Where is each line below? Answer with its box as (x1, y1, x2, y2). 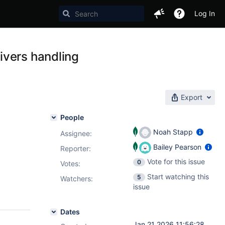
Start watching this (147, 172, 209, 181)
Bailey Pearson (151, 142, 203, 151)
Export (181, 93, 202, 101)
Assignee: (60, 129, 92, 138)
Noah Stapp (151, 127, 195, 136)
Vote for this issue (147, 157, 205, 166)
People (60, 113, 84, 122)
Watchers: (60, 174, 93, 183)
